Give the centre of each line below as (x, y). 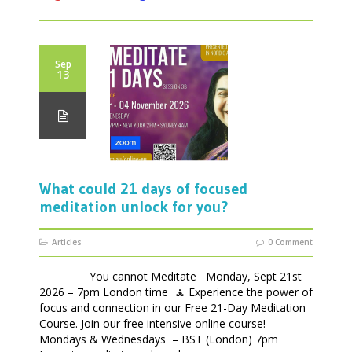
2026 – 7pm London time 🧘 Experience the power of (176, 291)
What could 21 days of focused (143, 188)
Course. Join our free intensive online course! (152, 323)
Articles (67, 242)
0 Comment (290, 242)
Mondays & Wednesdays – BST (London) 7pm (160, 339)
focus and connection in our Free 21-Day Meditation (172, 307)
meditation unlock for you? (134, 206)
